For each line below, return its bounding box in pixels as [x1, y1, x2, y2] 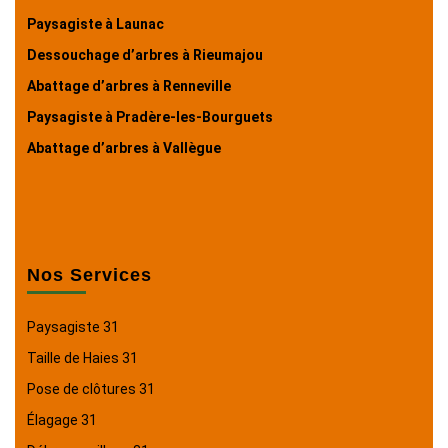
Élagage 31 [27, 411, 97, 428]
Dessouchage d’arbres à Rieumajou [27, 46, 263, 63]
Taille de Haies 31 [27, 349, 138, 366]
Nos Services [27, 264, 152, 285]
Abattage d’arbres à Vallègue [27, 139, 221, 156]
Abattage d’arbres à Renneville [27, 77, 231, 94]
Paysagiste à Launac [27, 15, 164, 32]
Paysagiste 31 [27, 318, 119, 335]
